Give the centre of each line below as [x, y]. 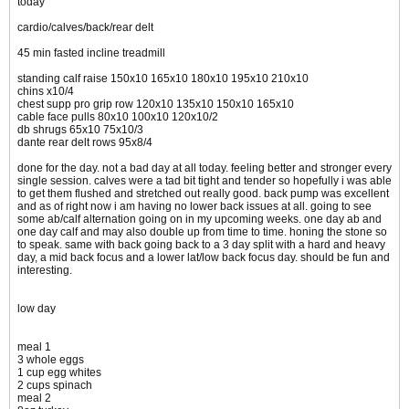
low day [37, 309]
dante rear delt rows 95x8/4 [85, 143]
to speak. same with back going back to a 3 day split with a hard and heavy [201, 245]
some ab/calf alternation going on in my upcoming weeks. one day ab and [199, 220]
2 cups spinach [55, 386]
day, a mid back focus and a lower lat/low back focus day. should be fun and [204, 258]
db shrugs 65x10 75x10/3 [80, 130]
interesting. [45, 271]
